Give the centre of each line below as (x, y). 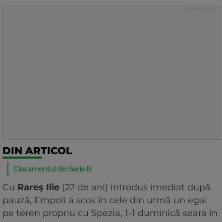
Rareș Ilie (38, 188)
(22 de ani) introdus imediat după (135, 188)
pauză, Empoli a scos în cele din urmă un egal (105, 200)
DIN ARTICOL (37, 151)
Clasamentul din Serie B (52, 169)
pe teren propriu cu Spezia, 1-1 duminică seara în (110, 213)
